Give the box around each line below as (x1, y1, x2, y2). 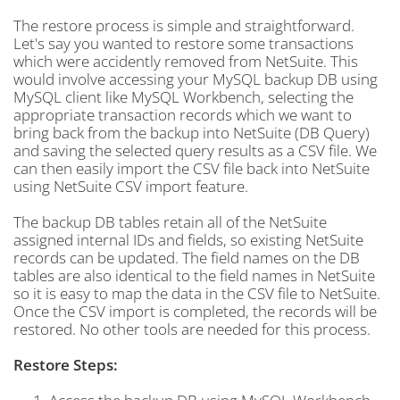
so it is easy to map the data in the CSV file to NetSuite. (13, 283, 380, 304)
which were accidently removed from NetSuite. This (13, 51, 358, 71)
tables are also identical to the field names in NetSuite (13, 265, 375, 286)
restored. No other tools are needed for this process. (13, 319, 374, 339)
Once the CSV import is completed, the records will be (13, 301, 377, 321)
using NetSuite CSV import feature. (13, 176, 248, 196)
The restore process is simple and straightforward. (13, 15, 354, 36)
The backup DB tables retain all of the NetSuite (13, 212, 327, 232)
